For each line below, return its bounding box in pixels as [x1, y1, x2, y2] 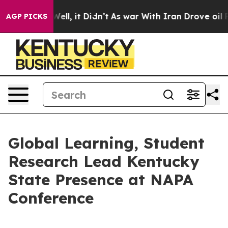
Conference [8, 188, 94, 208]
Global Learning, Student [8, 133, 205, 153]
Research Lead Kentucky [8, 152, 199, 171]
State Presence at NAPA [8, 170, 193, 189]
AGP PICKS [6, 12, 47, 21]
